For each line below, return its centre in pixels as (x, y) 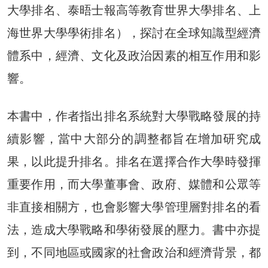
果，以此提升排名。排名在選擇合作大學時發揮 (134, 161)
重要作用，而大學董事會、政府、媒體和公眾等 (134, 184)
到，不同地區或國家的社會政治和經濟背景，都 (134, 252)
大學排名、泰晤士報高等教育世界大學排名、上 (134, 10)
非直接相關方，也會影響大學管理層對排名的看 (134, 207)
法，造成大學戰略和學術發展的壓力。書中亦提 (134, 229)
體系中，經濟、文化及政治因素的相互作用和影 (134, 55)
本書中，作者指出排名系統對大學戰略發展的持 (134, 116)
